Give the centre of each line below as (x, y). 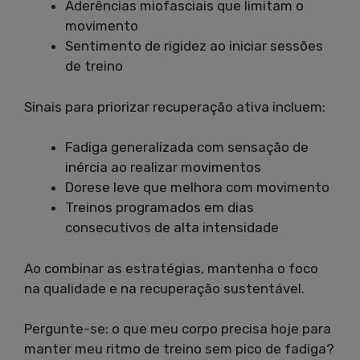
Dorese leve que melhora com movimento (197, 188)
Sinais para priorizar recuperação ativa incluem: (175, 106)
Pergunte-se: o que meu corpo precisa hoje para (178, 329)
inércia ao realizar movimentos (163, 168)
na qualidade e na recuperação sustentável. (164, 288)
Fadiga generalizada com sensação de (187, 147)
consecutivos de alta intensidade (172, 228)
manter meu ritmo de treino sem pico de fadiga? (179, 349)
